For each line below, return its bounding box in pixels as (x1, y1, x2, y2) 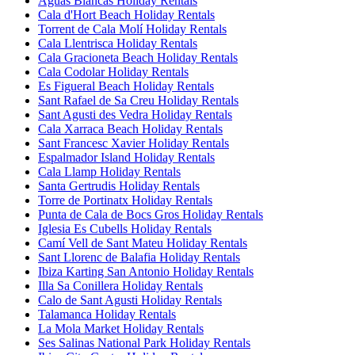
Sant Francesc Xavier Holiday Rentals (38, 136, 229, 150)
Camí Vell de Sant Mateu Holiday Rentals (38, 235, 247, 250)
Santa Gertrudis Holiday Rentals (38, 178, 200, 193)
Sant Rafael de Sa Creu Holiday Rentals (38, 93, 239, 107)
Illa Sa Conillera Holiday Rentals (38, 278, 203, 292)
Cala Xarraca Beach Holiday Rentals (38, 121, 223, 136)
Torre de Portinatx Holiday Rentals (38, 193, 212, 207)
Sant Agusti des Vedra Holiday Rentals (38, 107, 232, 121)
